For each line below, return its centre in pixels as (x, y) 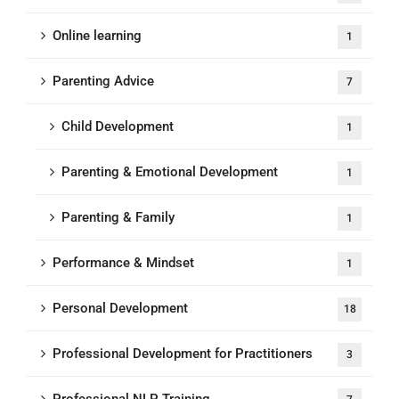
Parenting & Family (118, 217)
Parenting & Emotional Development (170, 172)
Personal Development (120, 308)
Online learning (97, 36)
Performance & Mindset (123, 263)
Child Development (118, 126)
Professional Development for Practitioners (183, 354)
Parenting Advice (103, 81)
